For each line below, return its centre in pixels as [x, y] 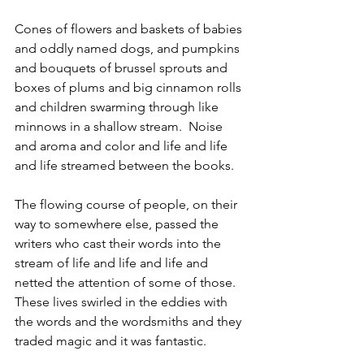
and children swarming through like [118, 106]
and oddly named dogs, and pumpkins [129, 48]
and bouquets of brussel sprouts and [123, 67]
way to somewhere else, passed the [118, 223]
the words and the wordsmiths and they [130, 321]
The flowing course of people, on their [128, 204]
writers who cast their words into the [119, 243]
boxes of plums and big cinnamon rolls [130, 87]
